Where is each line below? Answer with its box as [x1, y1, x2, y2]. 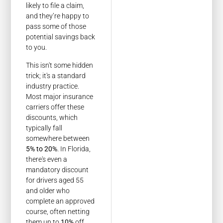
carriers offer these [26, 103, 85, 111]
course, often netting [26, 207, 90, 216]
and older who [26, 186, 70, 195]
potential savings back [26, 33, 96, 41]
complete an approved [26, 197, 95, 205]
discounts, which [26, 113, 78, 121]
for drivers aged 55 [26, 176, 84, 184]
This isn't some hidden [26, 61, 94, 69]
